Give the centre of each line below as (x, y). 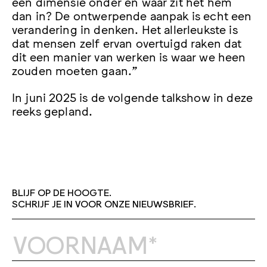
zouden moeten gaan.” (75, 70)
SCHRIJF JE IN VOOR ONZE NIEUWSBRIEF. (104, 204)
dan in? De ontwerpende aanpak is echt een (132, 15)
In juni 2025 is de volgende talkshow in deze (133, 97)
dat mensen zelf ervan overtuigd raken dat (127, 43)
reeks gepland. (52, 111)
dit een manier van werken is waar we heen (129, 56)
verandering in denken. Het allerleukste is (125, 29)
